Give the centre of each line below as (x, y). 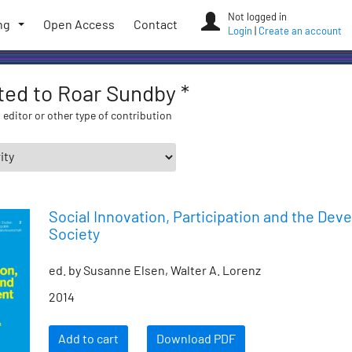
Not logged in (257, 18)
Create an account (300, 32)
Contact (156, 25)
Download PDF (196, 339)
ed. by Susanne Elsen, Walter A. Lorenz (155, 271)
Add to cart (88, 339)
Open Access (79, 25)
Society (74, 235)
